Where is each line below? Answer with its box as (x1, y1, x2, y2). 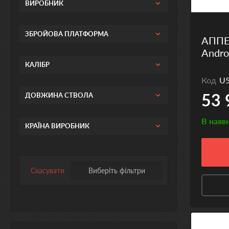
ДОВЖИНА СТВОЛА (25, 90, 93, 99)
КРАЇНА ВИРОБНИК (25, 121, 89, 130)
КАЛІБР (25, 60, 50, 68)
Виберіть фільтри (88, 166, 145, 175)
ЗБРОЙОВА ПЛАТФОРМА (25, 29, 108, 38)
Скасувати (31, 166, 64, 175)
